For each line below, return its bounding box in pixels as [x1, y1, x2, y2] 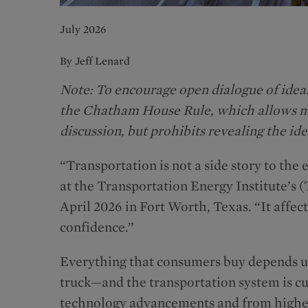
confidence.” [60, 218, 137, 235]
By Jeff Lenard [60, 54, 130, 67]
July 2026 [60, 22, 106, 36]
